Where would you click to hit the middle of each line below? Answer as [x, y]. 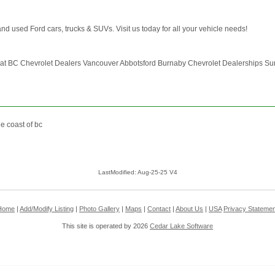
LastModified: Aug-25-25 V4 [137, 172]
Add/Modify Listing [47, 209]
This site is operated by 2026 [106, 226]
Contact [159, 209]
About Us [189, 209]
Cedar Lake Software [181, 226]
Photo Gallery [99, 209]
